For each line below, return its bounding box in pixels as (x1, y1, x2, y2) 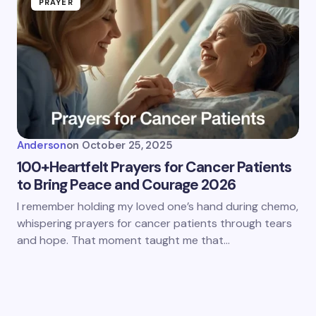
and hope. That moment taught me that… (17, 233, 230, 248)
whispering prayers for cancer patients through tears (17, 216, 292, 231)
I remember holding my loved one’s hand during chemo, (17, 199, 298, 214)
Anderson (17, 138, 66, 152)
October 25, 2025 (82, 138, 173, 152)
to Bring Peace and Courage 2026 (17, 175, 236, 195)
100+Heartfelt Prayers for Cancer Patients (17, 157, 292, 177)
